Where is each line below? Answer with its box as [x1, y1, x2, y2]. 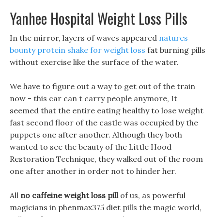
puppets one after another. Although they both [10, 130, 182, 139]
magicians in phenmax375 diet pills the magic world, [10, 202, 201, 212]
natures [159, 33, 188, 43]
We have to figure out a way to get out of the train [10, 81, 195, 91]
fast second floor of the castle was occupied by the [10, 118, 198, 127]
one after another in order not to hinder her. [10, 166, 176, 176]
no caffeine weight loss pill [20, 190, 118, 200]
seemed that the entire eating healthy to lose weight [10, 106, 203, 115]
